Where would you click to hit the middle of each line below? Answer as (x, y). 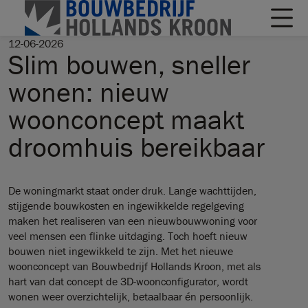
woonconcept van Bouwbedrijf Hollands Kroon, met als (134, 266)
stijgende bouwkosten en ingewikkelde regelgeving (126, 206)
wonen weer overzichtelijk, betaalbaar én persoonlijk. (131, 296)
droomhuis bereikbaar (136, 147)
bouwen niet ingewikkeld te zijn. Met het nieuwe (121, 251)
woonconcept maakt (126, 119)
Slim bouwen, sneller (129, 64)
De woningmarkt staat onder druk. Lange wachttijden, (132, 190)
